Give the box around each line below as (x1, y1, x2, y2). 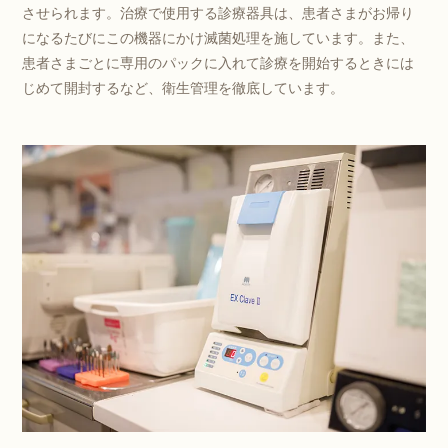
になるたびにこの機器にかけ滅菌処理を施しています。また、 (22, 27, 415, 48)
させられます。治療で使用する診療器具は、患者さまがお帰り (22, 2, 415, 23)
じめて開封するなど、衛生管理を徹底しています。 (22, 77, 345, 98)
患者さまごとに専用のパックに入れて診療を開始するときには (22, 52, 415, 73)
